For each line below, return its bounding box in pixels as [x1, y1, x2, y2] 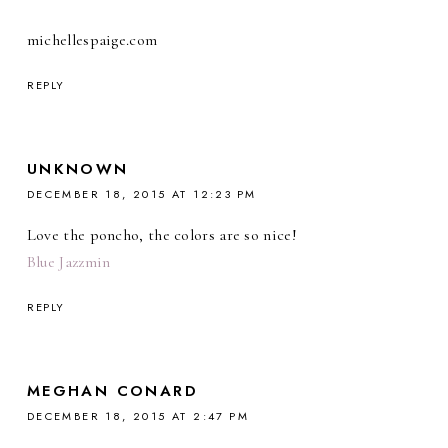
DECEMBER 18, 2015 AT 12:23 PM [26, 186, 257, 203]
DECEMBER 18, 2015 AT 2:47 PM [26, 408, 250, 425]
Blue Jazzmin [26, 252, 111, 273]
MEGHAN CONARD [26, 380, 199, 403]
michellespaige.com [26, 30, 158, 51]
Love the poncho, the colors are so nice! [26, 225, 297, 246]
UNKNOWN [26, 158, 129, 181]
